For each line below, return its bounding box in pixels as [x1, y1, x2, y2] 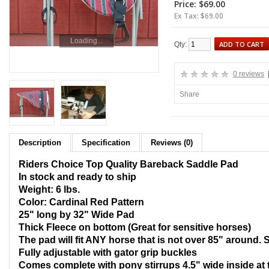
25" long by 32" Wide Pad [19, 210, 134, 220]
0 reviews [233, 70, 264, 78]
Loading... [70, 37, 103, 45]
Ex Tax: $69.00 [174, 11, 223, 21]
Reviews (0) [151, 138, 193, 147]
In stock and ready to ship [19, 172, 136, 182]
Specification [82, 138, 130, 147]
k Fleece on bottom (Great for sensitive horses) [38, 222, 251, 232]
